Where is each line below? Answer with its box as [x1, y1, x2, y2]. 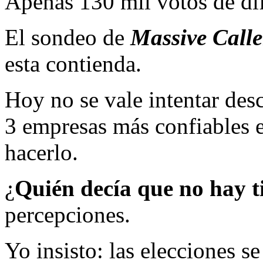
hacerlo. [5, 139, 78, 165]
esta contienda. [5, 50, 141, 76]
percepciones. [5, 201, 130, 227]
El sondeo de [5, 24, 130, 50]
